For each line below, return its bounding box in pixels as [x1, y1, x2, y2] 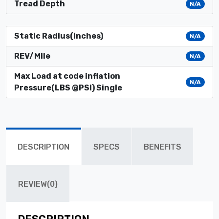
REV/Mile [14, 51, 50, 61]
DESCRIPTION [18, 142, 69, 152]
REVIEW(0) [18, 179, 58, 189]
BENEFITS [144, 142, 181, 152]
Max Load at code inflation [14, 71, 120, 81]
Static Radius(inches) [14, 31, 103, 41]
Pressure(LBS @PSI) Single [14, 83, 122, 92]
